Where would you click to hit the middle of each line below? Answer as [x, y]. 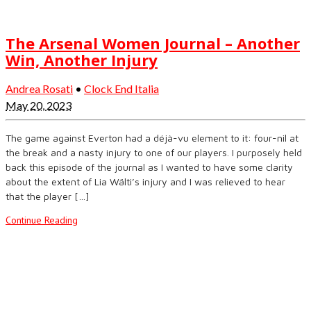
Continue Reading [42, 220]
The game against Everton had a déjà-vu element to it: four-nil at [152, 137]
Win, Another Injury [82, 59]
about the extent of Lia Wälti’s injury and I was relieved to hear [145, 181]
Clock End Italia [121, 88]
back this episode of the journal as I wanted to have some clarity [149, 167]
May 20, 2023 [39, 105]
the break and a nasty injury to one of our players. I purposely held [154, 152]
